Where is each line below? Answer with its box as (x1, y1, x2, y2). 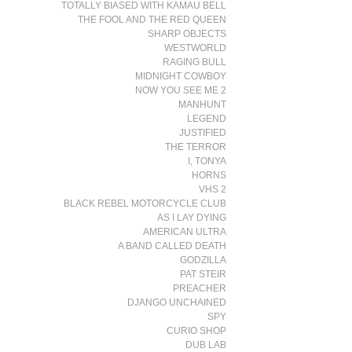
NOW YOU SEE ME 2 (135, 85, 227, 96)
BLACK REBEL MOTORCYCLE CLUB (64, 198, 227, 209)
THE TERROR (165, 141, 227, 152)
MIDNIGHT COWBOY (135, 71, 227, 82)
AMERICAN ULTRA (143, 226, 227, 237)
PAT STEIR (180, 269, 227, 280)
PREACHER (173, 283, 227, 294)
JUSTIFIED (179, 127, 227, 138)
